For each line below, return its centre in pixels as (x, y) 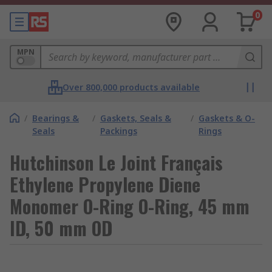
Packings (118, 131)
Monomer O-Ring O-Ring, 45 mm (130, 206)
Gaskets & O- (227, 118)
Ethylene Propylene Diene (105, 184)
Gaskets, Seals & (135, 118)
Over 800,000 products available (131, 87)
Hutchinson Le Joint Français (116, 162)
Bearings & (56, 118)
